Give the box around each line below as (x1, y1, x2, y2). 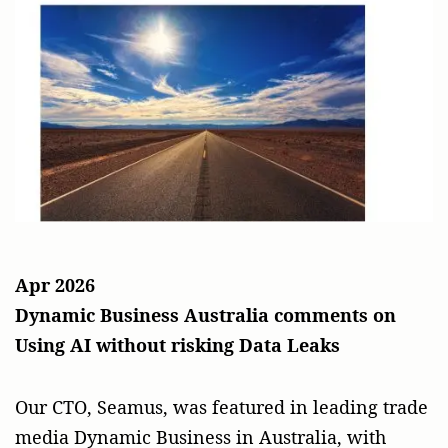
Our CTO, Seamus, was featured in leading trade (15, 395, 428, 420)
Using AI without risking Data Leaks (15, 333, 340, 358)
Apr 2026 (15, 273, 95, 298)
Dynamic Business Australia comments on (15, 303, 396, 328)
